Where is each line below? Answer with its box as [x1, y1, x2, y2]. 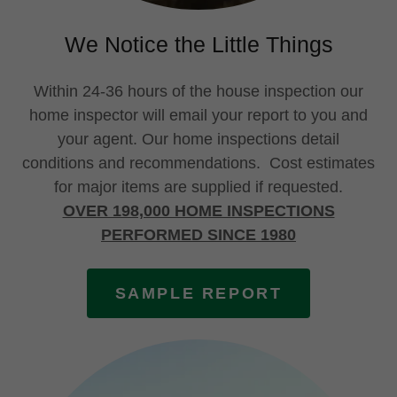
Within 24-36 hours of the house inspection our [34, 82, 363, 100]
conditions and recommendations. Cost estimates [22, 154, 375, 172]
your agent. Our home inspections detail [58, 130, 339, 148]
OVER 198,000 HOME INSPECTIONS [62, 202, 335, 220]
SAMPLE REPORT [114, 284, 283, 302]
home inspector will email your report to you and [29, 106, 368, 124]
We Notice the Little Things [64, 32, 333, 57]
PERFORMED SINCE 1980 [101, 226, 296, 244]
